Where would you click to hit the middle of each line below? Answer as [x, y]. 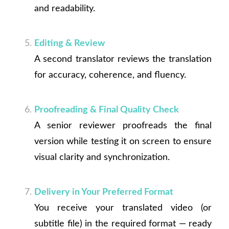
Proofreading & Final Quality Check [106, 110]
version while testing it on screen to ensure [123, 141]
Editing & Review [69, 43]
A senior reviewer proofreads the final [123, 125]
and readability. [64, 8]
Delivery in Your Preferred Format [104, 192]
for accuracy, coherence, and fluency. [110, 75]
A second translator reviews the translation [123, 59]
